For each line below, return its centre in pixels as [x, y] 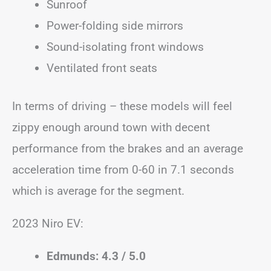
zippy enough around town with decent [111, 127]
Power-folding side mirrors [115, 25]
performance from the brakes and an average [128, 149]
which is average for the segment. [98, 191]
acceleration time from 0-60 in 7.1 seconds [123, 170]
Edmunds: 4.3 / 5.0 [96, 256]
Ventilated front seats [102, 68]
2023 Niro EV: [48, 224]
